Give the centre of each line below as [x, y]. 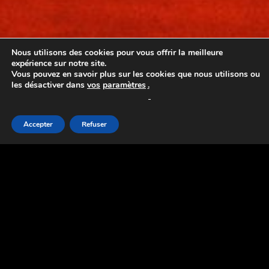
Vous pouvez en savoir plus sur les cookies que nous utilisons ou [136, 74]
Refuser [94, 124]
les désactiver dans [49, 85]
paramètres [124, 85]
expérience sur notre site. [59, 63]
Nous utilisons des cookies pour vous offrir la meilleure [117, 53]
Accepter [38, 124]
